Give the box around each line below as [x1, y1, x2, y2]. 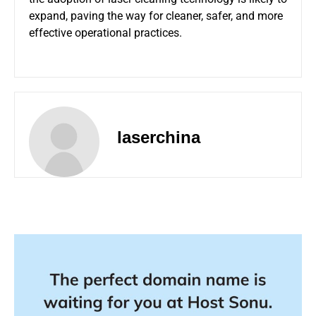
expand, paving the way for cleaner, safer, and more [29, 8, 283, 23]
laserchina [117, 127, 200, 147]
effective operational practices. [29, 25, 182, 39]
